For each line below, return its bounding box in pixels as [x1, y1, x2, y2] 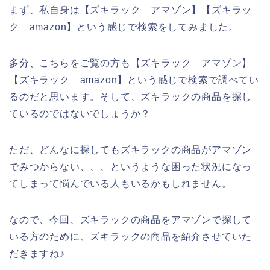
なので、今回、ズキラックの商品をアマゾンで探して [9, 215, 253, 225]
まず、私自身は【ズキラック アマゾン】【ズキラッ [9, 5, 253, 16]
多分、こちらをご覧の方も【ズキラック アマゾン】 [9, 58, 253, 69]
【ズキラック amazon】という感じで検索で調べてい [9, 75, 259, 86]
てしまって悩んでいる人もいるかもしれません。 [9, 178, 232, 189]
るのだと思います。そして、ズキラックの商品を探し [9, 92, 253, 102]
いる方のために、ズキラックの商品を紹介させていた [9, 231, 253, 242]
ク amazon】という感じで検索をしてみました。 [9, 22, 239, 33]
